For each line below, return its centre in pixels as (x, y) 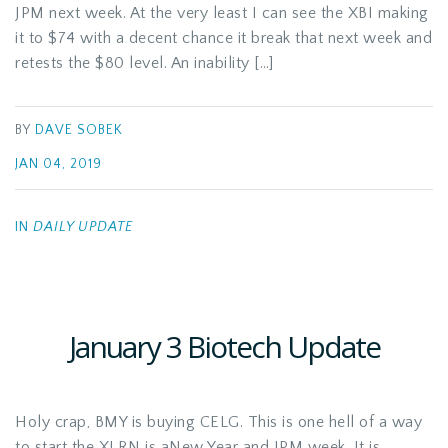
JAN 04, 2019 (58, 164)
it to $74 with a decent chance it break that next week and (223, 38)
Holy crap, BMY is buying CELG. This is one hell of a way (218, 422)
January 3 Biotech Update (224, 346)
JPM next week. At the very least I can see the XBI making (222, 13)
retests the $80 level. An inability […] (144, 63)
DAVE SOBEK (79, 130)
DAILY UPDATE (83, 227)
